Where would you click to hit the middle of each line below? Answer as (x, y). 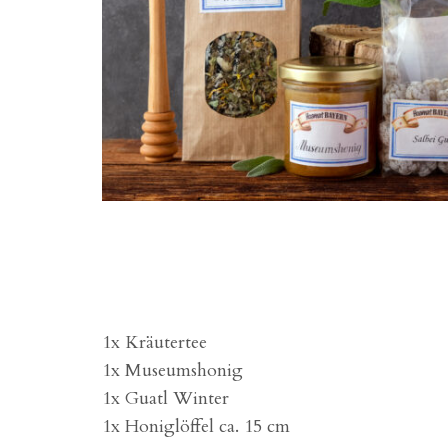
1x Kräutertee (154, 342)
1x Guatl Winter (165, 398)
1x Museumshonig (172, 370)
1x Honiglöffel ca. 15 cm (196, 426)
